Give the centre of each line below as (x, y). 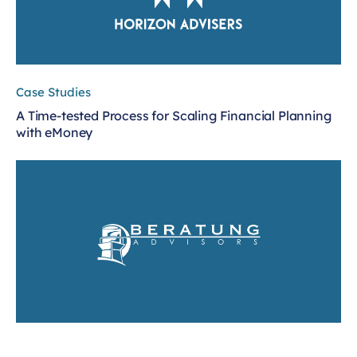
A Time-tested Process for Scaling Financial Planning (174, 115)
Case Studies (53, 92)
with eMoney (55, 132)
